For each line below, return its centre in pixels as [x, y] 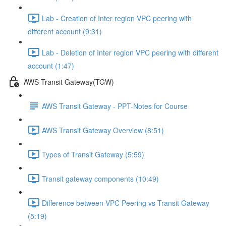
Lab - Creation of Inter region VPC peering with [117, 18]
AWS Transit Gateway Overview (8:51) [103, 130]
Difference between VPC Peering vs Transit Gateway [126, 203]
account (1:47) [51, 66]
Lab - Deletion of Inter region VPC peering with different [130, 52]
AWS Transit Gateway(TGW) [69, 81]
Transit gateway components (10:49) [100, 178]
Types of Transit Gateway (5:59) [93, 154]
